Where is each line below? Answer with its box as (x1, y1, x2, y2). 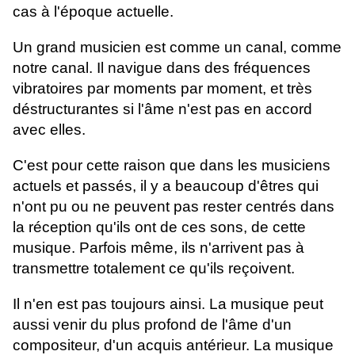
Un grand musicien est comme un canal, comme (13, 39, 342, 56)
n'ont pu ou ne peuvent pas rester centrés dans (13, 198, 334, 216)
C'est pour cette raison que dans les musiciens (13, 157, 330, 174)
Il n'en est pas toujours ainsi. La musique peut (13, 296, 323, 313)
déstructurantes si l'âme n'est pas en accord (13, 101, 312, 118)
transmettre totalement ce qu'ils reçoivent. (13, 260, 295, 277)
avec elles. (13, 121, 86, 139)
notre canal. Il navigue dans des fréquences (13, 59, 311, 77)
